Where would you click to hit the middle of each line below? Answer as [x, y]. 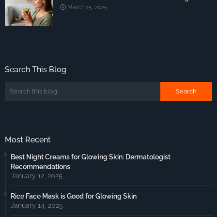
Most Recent [28, 139]
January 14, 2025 [37, 205]
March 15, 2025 [87, 7]
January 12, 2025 [37, 176]
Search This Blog [36, 69]
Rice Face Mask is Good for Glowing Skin [74, 196]
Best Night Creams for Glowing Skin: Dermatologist [91, 157]
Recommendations [40, 166]
